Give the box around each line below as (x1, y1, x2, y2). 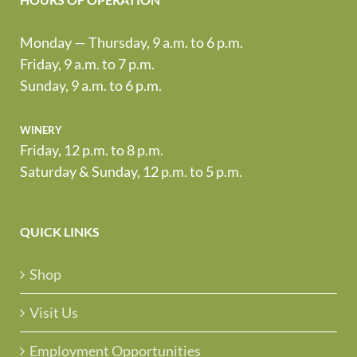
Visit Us (29, 303, 78, 321)
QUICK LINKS (20, 223, 100, 239)
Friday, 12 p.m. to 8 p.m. (20, 140, 163, 159)
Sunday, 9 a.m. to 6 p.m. (20, 76, 162, 94)
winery (20, 119, 62, 137)
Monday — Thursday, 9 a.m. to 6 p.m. (20, 33, 243, 51)
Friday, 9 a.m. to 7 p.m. (20, 54, 155, 73)
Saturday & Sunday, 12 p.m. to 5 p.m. (20, 162, 242, 180)
